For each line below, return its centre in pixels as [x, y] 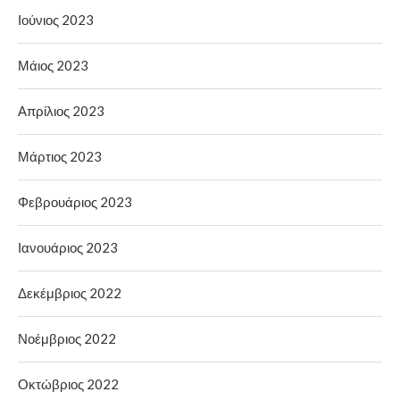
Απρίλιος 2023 [61, 110]
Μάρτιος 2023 [60, 156]
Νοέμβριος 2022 [67, 338]
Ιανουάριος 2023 [68, 247]
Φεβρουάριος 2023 [75, 201]
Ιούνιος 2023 [56, 19]
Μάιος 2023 [53, 65]
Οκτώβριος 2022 [68, 383]
